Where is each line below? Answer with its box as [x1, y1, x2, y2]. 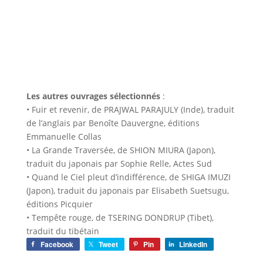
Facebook [40, 238, 73, 249]
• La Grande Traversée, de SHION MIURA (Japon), [26, 144, 215, 156]
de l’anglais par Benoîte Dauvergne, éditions [26, 117, 200, 129]
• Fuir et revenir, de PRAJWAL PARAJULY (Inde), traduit [26, 103, 234, 115]
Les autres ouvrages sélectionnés [26, 90, 160, 102]
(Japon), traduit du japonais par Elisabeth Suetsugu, [26, 184, 229, 196]
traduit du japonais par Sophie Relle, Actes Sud [26, 157, 212, 169]
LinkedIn [178, 238, 207, 249]
